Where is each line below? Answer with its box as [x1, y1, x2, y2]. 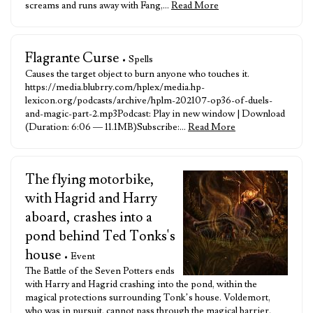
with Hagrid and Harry [25, 189, 157, 208]
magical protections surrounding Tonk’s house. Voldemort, [25, 291, 270, 304]
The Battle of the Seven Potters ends [25, 265, 175, 277]
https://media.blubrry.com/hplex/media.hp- [25, 81, 205, 94]
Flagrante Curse [25, 49, 122, 67]
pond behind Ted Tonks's [25, 227, 175, 245]
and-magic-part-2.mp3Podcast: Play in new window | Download [25, 108, 285, 120]
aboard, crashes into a [25, 208, 152, 226]
